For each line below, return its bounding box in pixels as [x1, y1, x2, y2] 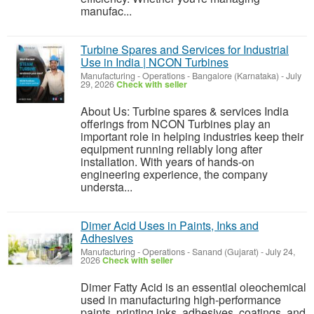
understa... [81, 179, 132, 195]
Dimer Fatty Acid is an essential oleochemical [81, 279, 306, 295]
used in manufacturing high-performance [81, 292, 281, 308]
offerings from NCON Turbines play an [81, 116, 271, 132]
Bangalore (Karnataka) [192, 69, 279, 82]
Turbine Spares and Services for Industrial [81, 41, 289, 57]
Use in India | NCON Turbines [81, 54, 228, 70]
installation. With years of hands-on [81, 153, 254, 170]
